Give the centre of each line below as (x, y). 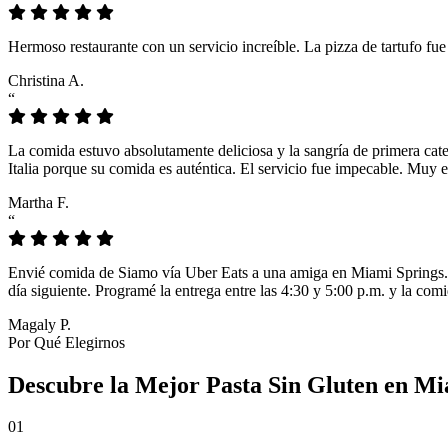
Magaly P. (39, 324)
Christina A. (46, 80)
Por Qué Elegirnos (66, 342)
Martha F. (38, 202)
